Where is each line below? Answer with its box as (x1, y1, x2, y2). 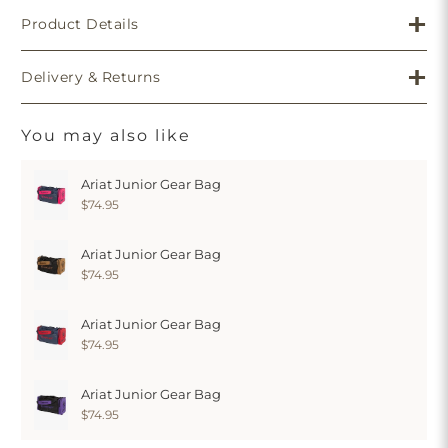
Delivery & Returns (21, 68, 161, 87)
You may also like (21, 126, 192, 146)
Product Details (21, 15, 139, 34)
